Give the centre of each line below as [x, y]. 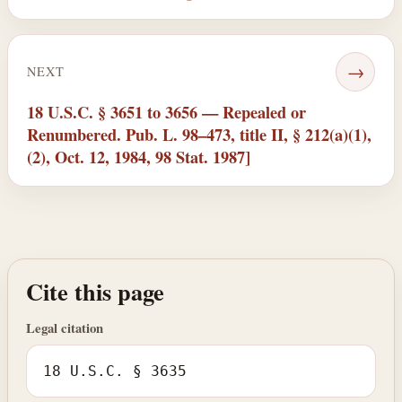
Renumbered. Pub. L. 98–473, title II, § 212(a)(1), [199, 135]
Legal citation [65, 328]
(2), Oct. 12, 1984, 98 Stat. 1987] [138, 157]
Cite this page [95, 291]
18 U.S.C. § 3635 [115, 371]
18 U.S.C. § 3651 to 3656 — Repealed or [166, 112]
